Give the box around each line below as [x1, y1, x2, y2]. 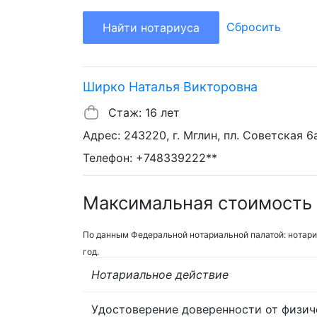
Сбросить [226, 19, 281, 34]
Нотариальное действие [91, 267, 229, 282]
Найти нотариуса [103, 20, 200, 35]
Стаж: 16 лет [108, 105, 180, 120]
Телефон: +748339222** [83, 150, 217, 165]
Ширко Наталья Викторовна [83, 79, 258, 94]
